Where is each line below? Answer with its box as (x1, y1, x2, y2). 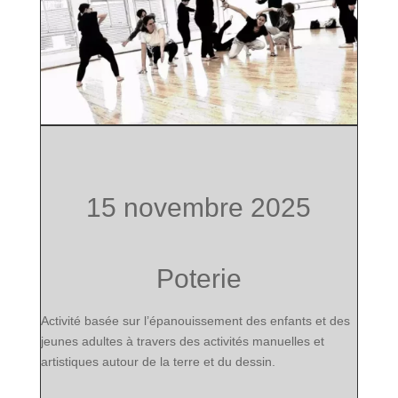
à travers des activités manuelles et (122, 334, 324, 349)
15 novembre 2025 (86, 193, 312, 223)
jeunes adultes (40, 334, 123, 349)
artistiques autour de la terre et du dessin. (40, 354, 275, 370)
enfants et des (269, 314, 350, 329)
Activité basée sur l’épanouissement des (40, 314, 270, 329)
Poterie (155, 264, 242, 294)
